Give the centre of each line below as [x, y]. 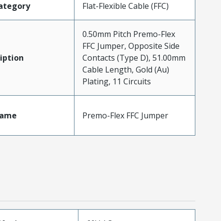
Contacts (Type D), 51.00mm [134, 57]
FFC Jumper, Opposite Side [131, 46]
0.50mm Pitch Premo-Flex [129, 34]
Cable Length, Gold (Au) [126, 69]
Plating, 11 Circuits [116, 81]
